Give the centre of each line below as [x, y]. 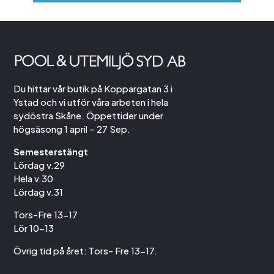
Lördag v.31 [39, 192]
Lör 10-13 [34, 228]
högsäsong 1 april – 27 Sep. [72, 129]
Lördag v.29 [39, 165]
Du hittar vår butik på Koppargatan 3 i [93, 89]
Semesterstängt [51, 152]
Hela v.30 [34, 179]
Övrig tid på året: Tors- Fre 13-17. [86, 251]
